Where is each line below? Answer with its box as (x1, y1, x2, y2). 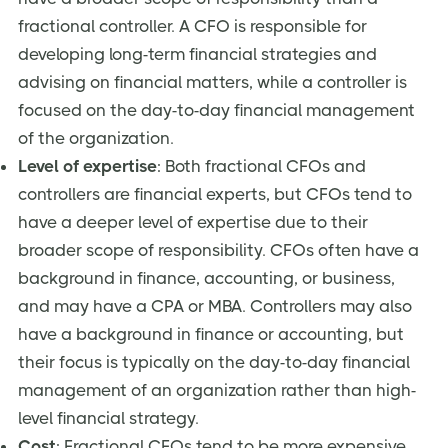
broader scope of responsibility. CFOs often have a (18, 239, 419, 260)
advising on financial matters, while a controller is (18, 71, 407, 92)
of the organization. (18, 127, 174, 148)
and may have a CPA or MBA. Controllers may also (18, 295, 412, 316)
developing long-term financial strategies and (18, 43, 377, 64)
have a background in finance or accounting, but (18, 323, 404, 344)
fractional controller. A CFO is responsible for (18, 15, 367, 36)
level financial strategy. (18, 407, 199, 428)
